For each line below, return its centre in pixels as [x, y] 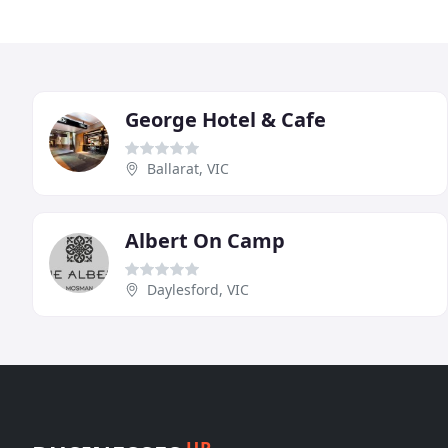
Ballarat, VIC [188, 169]
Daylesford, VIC [198, 290]
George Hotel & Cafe [225, 120]
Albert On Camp [205, 241]
